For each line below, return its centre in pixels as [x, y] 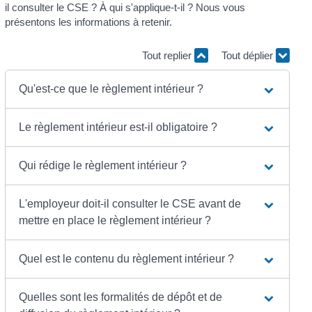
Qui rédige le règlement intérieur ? [102, 166]
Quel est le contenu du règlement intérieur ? [126, 259]
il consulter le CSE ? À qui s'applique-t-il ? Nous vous [125, 8]
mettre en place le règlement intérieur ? [115, 221]
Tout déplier [248, 55]
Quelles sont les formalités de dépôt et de [120, 297]
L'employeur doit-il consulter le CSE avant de [130, 204]
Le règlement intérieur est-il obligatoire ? [118, 127]
